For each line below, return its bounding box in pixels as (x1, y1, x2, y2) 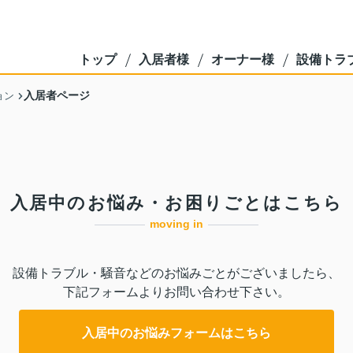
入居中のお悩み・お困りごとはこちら (9, 193, 344, 213)
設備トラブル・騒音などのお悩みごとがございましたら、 (13, 266, 340, 280)
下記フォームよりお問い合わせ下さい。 (63, 285, 290, 299)
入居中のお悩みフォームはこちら (82, 325, 271, 340)
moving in (150, 217, 203, 230)
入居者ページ (24, 89, 90, 102)
